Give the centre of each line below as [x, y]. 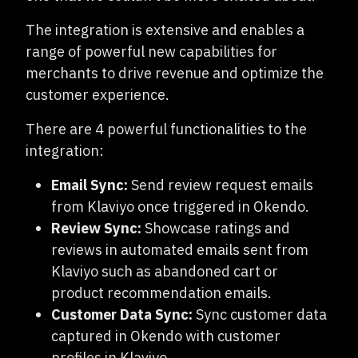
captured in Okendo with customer [166, 336]
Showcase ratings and [216, 228]
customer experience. [97, 95]
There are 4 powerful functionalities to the [166, 129]
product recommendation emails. [161, 293]
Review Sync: [96, 228]
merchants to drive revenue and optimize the [175, 73]
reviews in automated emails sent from [180, 250]
